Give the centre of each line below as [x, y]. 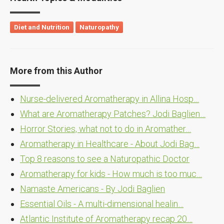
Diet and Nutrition [42, 27]
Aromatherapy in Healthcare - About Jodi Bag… [110, 144]
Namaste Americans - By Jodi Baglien [92, 189]
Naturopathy [99, 27]
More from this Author [56, 71]
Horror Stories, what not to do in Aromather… [105, 129]
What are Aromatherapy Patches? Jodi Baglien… [113, 114]
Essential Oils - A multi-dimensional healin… [102, 204]
